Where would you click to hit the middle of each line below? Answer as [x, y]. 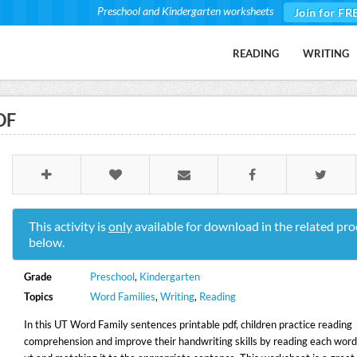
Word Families [123, 296]
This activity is [68, 226]
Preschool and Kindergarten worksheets [185, 11]
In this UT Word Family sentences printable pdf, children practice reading [188, 324]
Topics [38, 296]
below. [46, 242]
